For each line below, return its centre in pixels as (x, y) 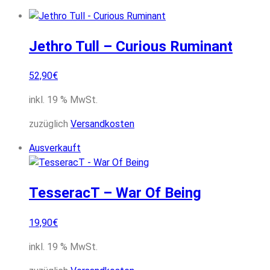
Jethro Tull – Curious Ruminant (131, 46)
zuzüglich (50, 124)
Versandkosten (102, 124)
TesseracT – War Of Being (115, 193)
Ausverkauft (55, 148)
